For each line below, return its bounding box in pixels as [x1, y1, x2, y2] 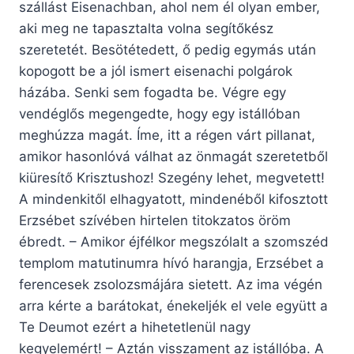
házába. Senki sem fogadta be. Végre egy [19, 85, 286, 101]
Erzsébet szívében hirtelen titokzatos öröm [19, 213, 291, 229]
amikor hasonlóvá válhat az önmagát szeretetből [19, 149, 328, 165]
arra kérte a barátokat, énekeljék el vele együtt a [19, 298, 328, 314]
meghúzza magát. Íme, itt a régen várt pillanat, [19, 127, 315, 144]
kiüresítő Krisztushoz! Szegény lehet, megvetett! [19, 170, 325, 186]
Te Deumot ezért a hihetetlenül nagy [19, 319, 250, 336]
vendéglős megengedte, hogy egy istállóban [19, 106, 300, 122]
